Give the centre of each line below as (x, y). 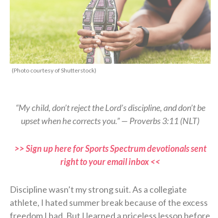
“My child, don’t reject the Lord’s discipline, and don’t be (110, 107)
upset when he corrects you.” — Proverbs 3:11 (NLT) (110, 120)
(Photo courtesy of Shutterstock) (54, 70)
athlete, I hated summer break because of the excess (109, 202)
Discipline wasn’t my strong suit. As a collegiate (98, 189)
